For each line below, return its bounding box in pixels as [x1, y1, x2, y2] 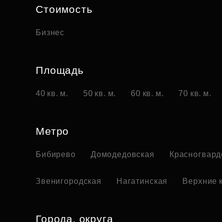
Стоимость [36, 3, 93, 15]
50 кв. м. [83, 89, 116, 98]
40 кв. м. [36, 89, 69, 98]
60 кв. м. [131, 89, 164, 98]
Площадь [36, 64, 84, 76]
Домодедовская [90, 150, 155, 159]
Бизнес [36, 28, 65, 37]
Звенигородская [36, 177, 102, 186]
